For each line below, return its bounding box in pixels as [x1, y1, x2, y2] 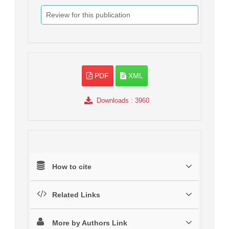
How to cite [52, 163, 91, 171]
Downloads [96, 97, 129, 105]
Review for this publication [46, 11, 130, 19]
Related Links [52, 191, 100, 199]
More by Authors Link [52, 219, 127, 227]
